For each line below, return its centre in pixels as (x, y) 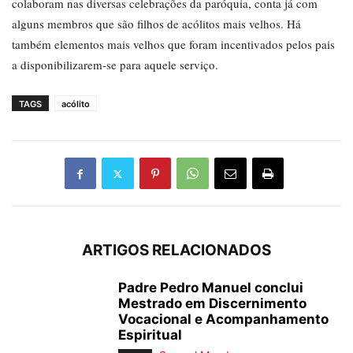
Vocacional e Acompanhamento (223, 320)
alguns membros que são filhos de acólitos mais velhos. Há (156, 24)
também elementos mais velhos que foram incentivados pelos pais (173, 45)
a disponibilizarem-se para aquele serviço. (115, 65)
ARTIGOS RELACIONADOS (176, 251)
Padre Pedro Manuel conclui (211, 288)
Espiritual (150, 335)
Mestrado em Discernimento (212, 304)
